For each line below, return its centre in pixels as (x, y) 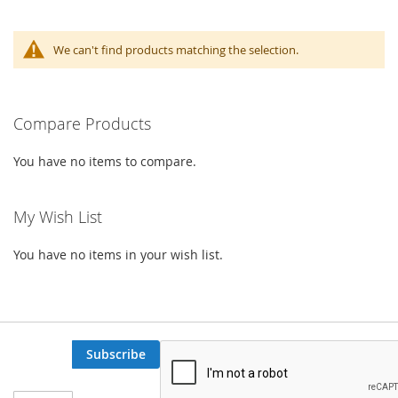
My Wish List (58, 216)
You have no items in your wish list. (118, 254)
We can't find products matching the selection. (176, 49)
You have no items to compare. (105, 161)
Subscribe (116, 354)
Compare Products (82, 123)
